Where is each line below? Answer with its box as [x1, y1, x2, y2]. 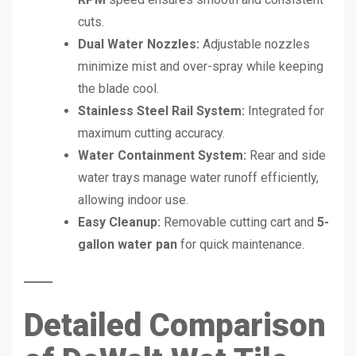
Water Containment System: [78, 147, 246, 163]
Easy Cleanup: [78, 214, 161, 230]
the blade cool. [78, 80, 159, 96]
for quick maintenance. [177, 236, 304, 252]
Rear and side [246, 147, 326, 163]
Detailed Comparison [24, 306, 326, 344]
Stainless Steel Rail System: [78, 103, 245, 118]
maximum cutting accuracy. [78, 125, 225, 141]
